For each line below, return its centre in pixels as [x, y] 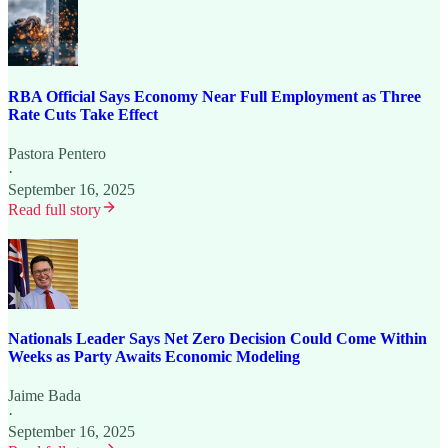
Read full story [54, 209]
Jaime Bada [44, 396]
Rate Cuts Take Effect [83, 114]
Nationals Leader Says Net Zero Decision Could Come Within [217, 339]
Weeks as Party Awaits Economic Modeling [154, 357]
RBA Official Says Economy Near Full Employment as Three [214, 96]
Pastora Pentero [57, 153]
